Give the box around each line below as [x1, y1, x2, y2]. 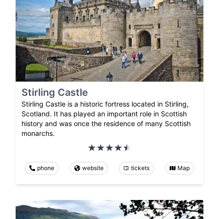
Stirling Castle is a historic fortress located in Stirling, [22, 99, 189, 108]
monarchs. [22, 129, 55, 137]
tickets [131, 164, 150, 172]
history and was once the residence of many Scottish [22, 119, 191, 128]
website [82, 164, 104, 172]
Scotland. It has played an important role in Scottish [22, 109, 187, 118]
